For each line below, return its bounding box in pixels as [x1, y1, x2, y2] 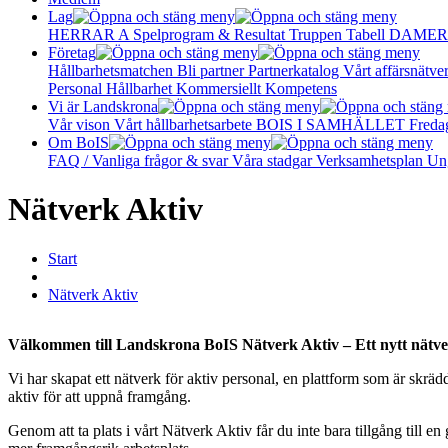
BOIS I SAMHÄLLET [256, 116, 409, 133]
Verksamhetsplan [316, 152, 427, 169]
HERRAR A [48, 26, 133, 43]
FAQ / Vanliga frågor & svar [48, 152, 232, 169]
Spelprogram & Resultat [133, 26, 289, 43]
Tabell [346, 26, 389, 43]
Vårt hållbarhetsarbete [114, 116, 256, 133]
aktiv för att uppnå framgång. [8, 387, 191, 405]
